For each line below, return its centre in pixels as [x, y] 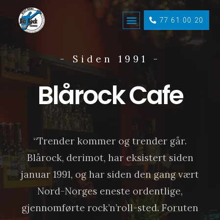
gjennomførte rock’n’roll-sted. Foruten [110, 208]
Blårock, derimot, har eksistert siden [110, 158]
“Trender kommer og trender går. [110, 141]
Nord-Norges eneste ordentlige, [110, 191]
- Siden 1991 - [110, 59]
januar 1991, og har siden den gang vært [110, 175]
